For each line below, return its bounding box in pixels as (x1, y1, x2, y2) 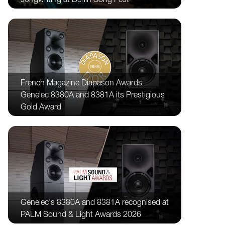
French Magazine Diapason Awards (21, 77, 142, 88)
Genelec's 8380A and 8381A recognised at (21, 197, 169, 207)
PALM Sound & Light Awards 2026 (21, 209, 141, 219)
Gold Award (21, 101, 61, 112)
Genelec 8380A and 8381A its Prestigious (21, 89, 165, 100)
